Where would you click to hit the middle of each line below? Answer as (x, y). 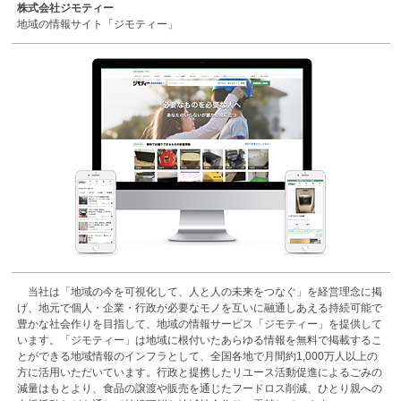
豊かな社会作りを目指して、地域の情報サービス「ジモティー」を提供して (199, 324)
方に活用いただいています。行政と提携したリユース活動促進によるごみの (199, 372)
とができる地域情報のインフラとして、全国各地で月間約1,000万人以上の (197, 356)
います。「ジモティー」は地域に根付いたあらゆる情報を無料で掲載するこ (199, 340)
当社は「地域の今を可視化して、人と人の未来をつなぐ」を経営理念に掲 (199, 292)
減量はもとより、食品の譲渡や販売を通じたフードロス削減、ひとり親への (199, 388)
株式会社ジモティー (65, 8)
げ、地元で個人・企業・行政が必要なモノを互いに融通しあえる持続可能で (199, 308)
